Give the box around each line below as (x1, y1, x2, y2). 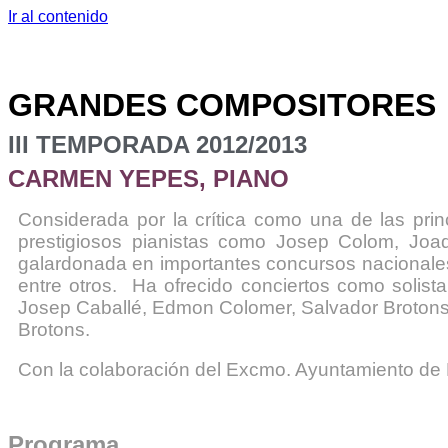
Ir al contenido (8, 8, 108, 25)
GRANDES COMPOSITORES (8, 87, 436, 123)
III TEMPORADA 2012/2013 (8, 130, 307, 158)
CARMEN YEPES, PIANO (8, 164, 289, 192)
